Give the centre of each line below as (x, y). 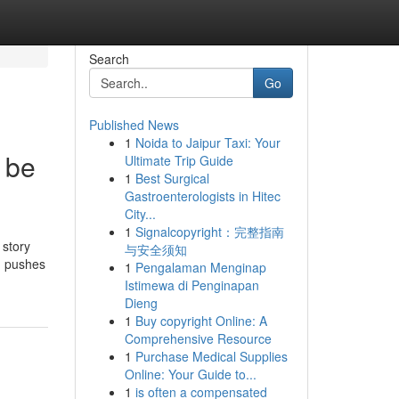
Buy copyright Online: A (201, 321)
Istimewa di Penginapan (191, 285)
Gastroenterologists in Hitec (202, 196)
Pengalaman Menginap (200, 267)
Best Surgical (172, 178)
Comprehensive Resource (198, 338)
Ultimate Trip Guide (179, 160)
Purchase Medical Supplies (211, 356)
